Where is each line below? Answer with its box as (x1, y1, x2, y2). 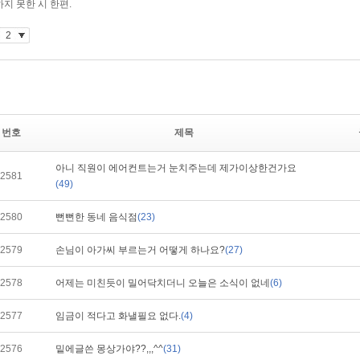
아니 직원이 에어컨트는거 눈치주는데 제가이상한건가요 (55, 162, 297, 174)
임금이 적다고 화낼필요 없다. (55, 310, 181, 321)
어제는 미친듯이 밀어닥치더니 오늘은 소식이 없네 (55, 277, 270, 288)
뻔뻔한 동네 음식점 (55, 211, 137, 223)
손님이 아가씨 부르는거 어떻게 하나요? (55, 244, 225, 256)
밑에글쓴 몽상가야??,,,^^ (55, 343, 163, 354)
